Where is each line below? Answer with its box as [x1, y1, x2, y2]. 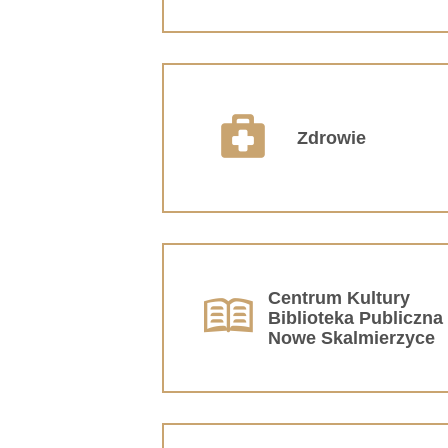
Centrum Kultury [268, 287, 410, 308]
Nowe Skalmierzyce [268, 327, 435, 348]
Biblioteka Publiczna [268, 307, 443, 328]
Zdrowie [297, 127, 366, 148]
